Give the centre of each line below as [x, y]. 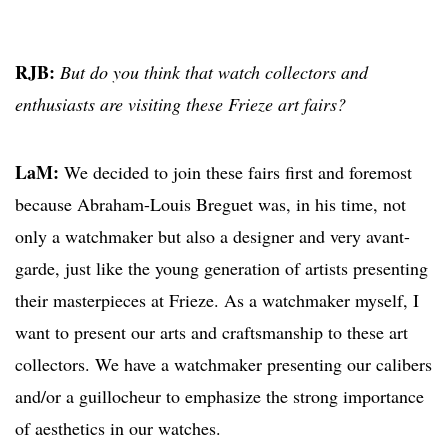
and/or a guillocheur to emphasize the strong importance [219, 395]
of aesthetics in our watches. [118, 427]
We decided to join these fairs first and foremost [235, 171]
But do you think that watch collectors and [214, 71]
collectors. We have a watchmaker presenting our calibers [223, 363]
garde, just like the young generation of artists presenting [221, 267]
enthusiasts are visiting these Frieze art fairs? [180, 103]
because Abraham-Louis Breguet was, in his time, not [210, 203]
